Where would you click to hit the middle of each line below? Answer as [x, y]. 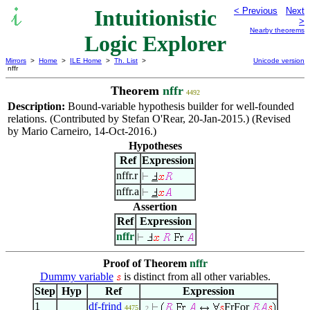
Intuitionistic [155, 18]
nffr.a [128, 191]
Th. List [126, 61]
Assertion [155, 207]
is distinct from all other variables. [195, 276]
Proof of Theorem [146, 263]
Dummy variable [76, 276]
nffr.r [127, 175]
